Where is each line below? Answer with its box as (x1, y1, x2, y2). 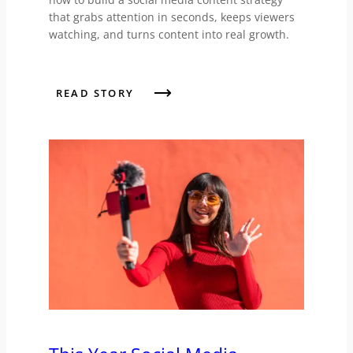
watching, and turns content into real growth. (48, 27, 289, 43)
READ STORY (55, 86, 134, 101)
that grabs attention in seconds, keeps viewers (48, 9, 295, 25)
